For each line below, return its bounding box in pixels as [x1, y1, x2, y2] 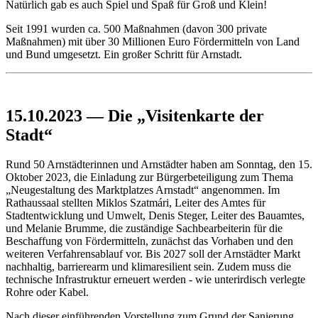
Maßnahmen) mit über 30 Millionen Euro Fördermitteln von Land [6, 35, 300, 48]
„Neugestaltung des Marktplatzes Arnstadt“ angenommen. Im [6, 184, 280, 197]
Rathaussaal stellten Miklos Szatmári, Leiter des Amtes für [6, 197, 265, 209]
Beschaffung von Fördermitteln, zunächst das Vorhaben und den [6, 235, 293, 248]
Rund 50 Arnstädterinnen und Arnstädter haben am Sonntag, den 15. [6, 158, 312, 171]
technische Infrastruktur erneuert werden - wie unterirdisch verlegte [6, 273, 305, 286]
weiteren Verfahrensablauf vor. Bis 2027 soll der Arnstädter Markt [6, 248, 300, 261]
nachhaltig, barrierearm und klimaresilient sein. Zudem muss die [6, 261, 291, 273]
